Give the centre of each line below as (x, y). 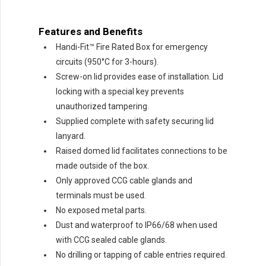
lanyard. (71, 136)
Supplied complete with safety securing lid (135, 121)
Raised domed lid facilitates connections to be (142, 151)
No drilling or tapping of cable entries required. (141, 255)
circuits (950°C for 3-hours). (107, 62)
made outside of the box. (102, 166)
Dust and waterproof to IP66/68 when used (137, 225)
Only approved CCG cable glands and (124, 181)
